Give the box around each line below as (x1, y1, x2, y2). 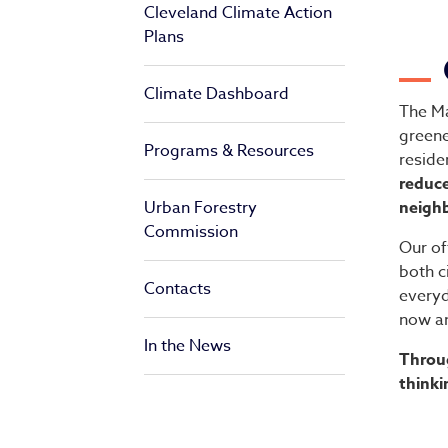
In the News (144, 334, 231, 359)
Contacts (144, 277, 211, 302)
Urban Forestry (144, 196, 257, 221)
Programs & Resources (144, 139, 314, 164)
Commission (144, 220, 238, 245)
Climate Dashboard (144, 82, 289, 107)
